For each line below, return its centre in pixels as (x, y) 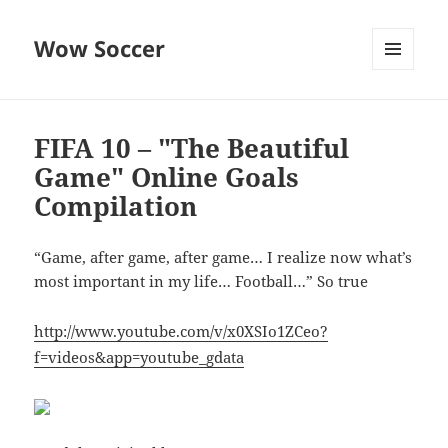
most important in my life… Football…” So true (201, 281)
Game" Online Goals (167, 177)
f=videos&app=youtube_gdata (139, 357)
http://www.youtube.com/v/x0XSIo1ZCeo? (181, 331)
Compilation (116, 206)
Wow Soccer (100, 48)
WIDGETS (400, 112)
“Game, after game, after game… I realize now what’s (223, 257)
